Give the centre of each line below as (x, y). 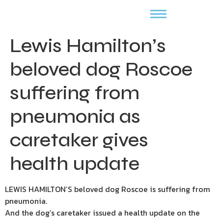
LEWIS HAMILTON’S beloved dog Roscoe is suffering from (108, 189)
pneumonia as (75, 116)
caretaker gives (79, 140)
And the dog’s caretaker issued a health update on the (102, 213)
